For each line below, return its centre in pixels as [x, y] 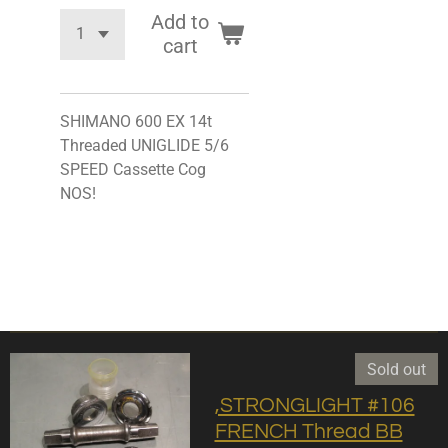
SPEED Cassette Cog [133, 169]
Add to [180, 22]
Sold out [396, 369]
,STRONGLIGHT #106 [314, 405]
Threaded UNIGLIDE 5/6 [144, 145]
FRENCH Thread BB [308, 431]
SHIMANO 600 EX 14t [136, 121]
